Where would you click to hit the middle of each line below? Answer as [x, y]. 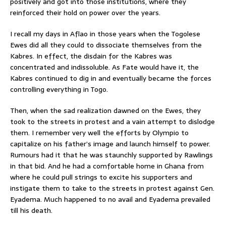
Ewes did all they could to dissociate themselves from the [106, 45]
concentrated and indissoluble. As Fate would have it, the [104, 67]
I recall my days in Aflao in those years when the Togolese [105, 34]
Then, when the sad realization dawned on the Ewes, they [105, 110]
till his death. [31, 210]
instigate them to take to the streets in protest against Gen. [112, 188]
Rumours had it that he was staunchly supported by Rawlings [111, 155]
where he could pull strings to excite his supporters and [101, 177]
